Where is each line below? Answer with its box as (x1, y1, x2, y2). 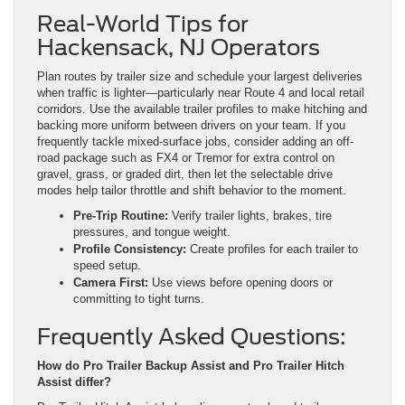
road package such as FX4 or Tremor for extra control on (37, 151, 334, 165)
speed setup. (73, 259, 141, 273)
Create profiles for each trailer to (186, 242, 358, 257)
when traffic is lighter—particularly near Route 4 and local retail (37, 86, 364, 100)
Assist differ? (37, 375, 111, 390)
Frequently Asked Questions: (37, 324, 346, 351)
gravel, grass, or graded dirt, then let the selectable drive (37, 167, 333, 182)
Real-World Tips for (37, 11, 249, 38)
